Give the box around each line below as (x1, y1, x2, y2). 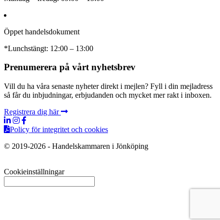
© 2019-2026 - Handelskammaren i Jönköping (4, 142, 148, 151)
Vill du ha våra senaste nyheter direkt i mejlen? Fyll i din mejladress (4, 82, 213, 91)
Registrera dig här (4, 108, 61, 116)
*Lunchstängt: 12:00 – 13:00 (4, 44, 93, 53)
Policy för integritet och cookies (10, 125, 108, 134)
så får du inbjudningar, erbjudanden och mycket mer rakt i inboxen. (4, 91, 212, 100)
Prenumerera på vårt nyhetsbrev (4, 62, 136, 73)
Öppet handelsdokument (4, 27, 80, 36)
